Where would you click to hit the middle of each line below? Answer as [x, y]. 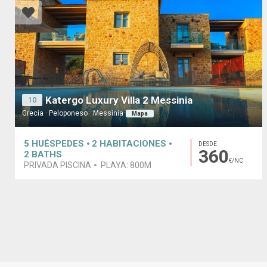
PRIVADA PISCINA [58, 165]
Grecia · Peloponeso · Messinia [73, 114]
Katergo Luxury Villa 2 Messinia [119, 100]
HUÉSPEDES [58, 143]
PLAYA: [115, 165]
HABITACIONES [133, 143]
